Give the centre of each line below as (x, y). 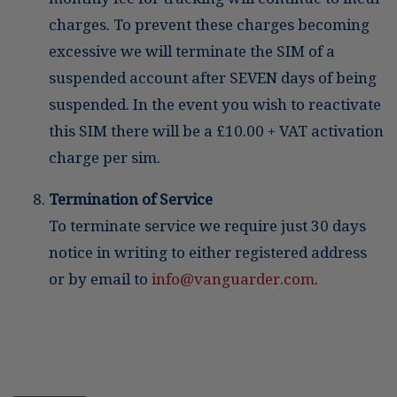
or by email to (100, 279)
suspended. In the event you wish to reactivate (215, 104)
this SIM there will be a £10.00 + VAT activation (216, 131)
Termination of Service (131, 199)
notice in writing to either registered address (208, 252)
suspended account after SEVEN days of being (213, 78)
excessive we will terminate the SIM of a (192, 51)
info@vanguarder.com (233, 279)
